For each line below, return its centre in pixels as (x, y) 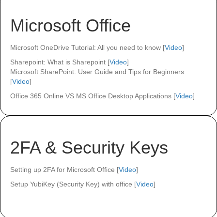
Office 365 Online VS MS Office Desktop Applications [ (93, 96)
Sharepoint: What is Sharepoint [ (60, 62)
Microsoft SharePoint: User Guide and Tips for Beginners (97, 71)
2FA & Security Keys (89, 147)
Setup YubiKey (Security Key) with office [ (73, 184)
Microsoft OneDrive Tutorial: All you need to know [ (87, 47)
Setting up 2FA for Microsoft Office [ (64, 169)
